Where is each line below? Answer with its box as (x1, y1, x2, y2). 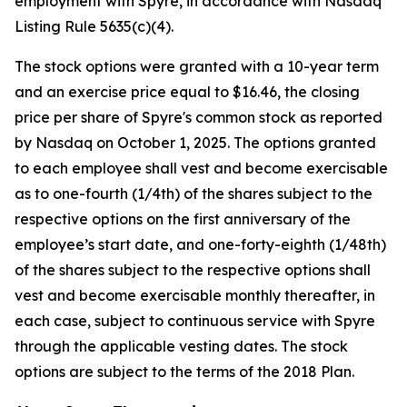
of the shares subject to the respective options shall (15, 261, 371, 279)
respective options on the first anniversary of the (15, 210, 351, 228)
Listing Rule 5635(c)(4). (15, 17, 174, 35)
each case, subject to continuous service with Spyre (15, 312, 375, 330)
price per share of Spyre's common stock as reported (15, 108, 382, 126)
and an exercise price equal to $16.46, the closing (15, 83, 360, 101)
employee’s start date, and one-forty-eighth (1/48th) (15, 235, 386, 253)
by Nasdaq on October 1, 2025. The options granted (15, 134, 376, 152)
